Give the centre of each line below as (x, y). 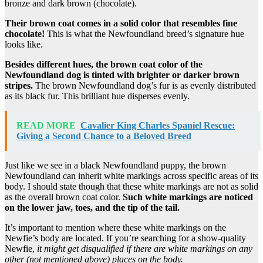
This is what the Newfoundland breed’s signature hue (144, 33)
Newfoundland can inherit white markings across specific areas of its (131, 176)
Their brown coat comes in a (63, 23)
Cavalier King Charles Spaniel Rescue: (158, 125)
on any (239, 248)
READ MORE (46, 125)
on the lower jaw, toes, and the (66, 207)
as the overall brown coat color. (64, 197)
